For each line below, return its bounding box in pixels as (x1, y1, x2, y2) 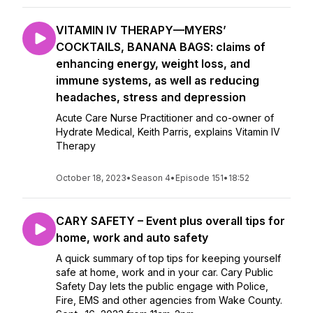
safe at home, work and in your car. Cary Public (56, 266, 273, 278)
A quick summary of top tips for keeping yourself (56, 252, 281, 264)
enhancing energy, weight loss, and (56, 57, 250, 71)
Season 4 (131, 173, 170, 183)
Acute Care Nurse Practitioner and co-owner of (56, 112, 274, 124)
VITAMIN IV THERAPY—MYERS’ (56, 23, 226, 37)
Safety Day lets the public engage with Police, (56, 280, 268, 292)
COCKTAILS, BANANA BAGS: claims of (56, 40, 265, 54)
